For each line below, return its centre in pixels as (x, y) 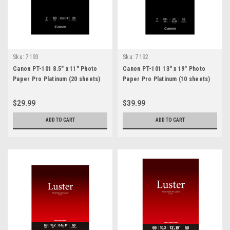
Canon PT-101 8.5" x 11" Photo (55, 69)
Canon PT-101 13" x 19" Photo (164, 69)
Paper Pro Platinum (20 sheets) (57, 79)
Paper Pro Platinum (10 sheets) (167, 79)
